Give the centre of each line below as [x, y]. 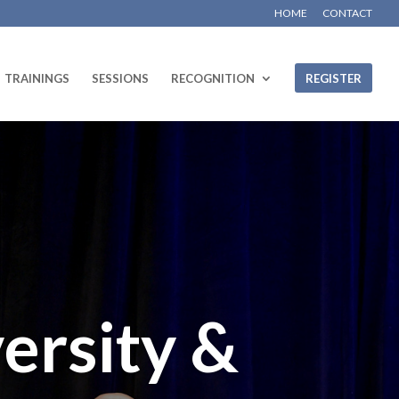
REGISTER [334, 78]
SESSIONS [120, 78]
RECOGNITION [213, 78]
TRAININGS [37, 78]
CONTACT [347, 13]
